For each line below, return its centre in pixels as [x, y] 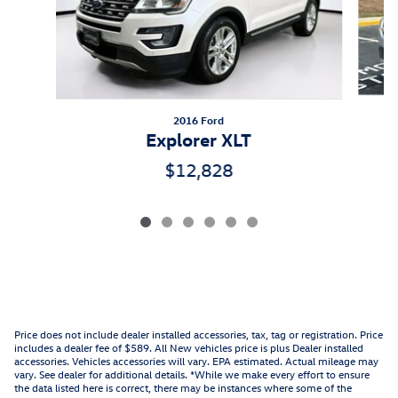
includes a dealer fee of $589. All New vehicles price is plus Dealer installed [189, 348]
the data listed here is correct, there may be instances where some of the [183, 388]
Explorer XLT [199, 139]
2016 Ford [199, 120]
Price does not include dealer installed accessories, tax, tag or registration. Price [199, 334]
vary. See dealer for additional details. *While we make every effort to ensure [192, 374]
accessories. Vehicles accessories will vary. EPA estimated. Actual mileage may [196, 361]
